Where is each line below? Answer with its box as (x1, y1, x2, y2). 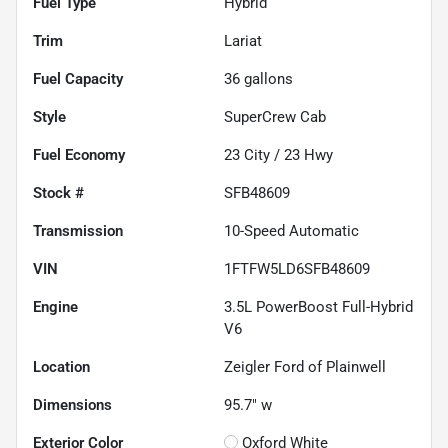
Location (33, 357, 90, 376)
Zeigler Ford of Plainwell (224, 357, 386, 376)
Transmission (33, 221, 123, 240)
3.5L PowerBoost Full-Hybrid (224, 297, 413, 316)
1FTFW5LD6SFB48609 (224, 259, 370, 278)
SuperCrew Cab (224, 107, 326, 126)
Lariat (224, 31, 262, 50)
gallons (240, 69, 293, 88)
